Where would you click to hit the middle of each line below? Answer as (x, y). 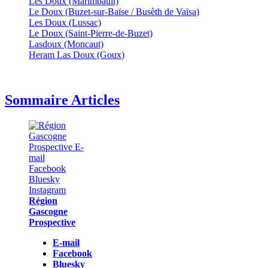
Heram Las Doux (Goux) (77, 54)
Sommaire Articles (62, 100)
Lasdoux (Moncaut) (66, 44)
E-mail (66, 243)
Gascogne (48, 212)
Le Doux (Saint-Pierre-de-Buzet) (91, 33)
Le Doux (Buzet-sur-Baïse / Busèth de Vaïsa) (114, 11)
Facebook (72, 254)
